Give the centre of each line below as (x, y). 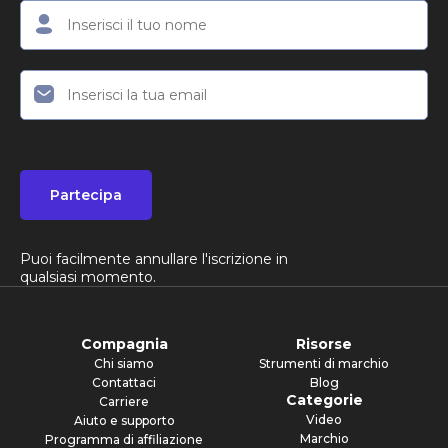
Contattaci (124, 382)
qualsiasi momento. (88, 276)
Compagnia (124, 343)
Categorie (324, 399)
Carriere (124, 401)
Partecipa (86, 194)
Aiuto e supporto (124, 420)
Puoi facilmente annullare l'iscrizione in (154, 258)
